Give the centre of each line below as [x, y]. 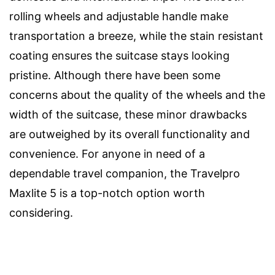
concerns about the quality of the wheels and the [137, 95]
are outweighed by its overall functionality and [130, 134]
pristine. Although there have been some [115, 75]
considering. [41, 212]
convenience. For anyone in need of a [107, 153]
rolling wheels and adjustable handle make [119, 16]
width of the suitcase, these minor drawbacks [128, 114]
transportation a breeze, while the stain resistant [136, 36]
